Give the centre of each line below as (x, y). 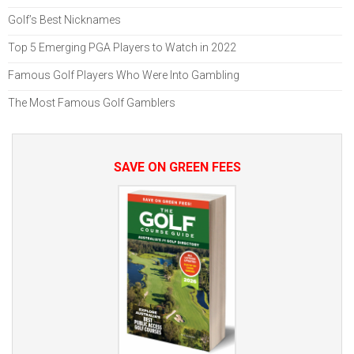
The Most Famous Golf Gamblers (92, 103)
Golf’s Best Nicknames (64, 20)
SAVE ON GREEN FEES (177, 168)
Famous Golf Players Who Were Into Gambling (124, 75)
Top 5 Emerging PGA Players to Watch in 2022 (122, 48)
